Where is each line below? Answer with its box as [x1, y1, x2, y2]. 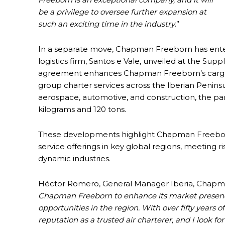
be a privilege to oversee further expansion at [38, 7, 206, 17]
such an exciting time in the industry [38, 19, 175, 29]
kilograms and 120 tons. [38, 104, 126, 115]
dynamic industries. [38, 154, 110, 164]
